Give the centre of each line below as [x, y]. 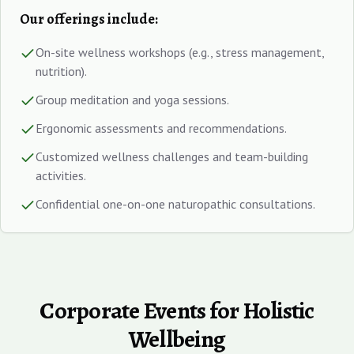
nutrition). [61, 72]
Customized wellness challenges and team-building [172, 157]
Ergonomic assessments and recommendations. [161, 128]
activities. [61, 176]
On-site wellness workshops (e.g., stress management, [180, 53]
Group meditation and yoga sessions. [132, 100]
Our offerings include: [89, 19]
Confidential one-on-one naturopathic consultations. [175, 204]
